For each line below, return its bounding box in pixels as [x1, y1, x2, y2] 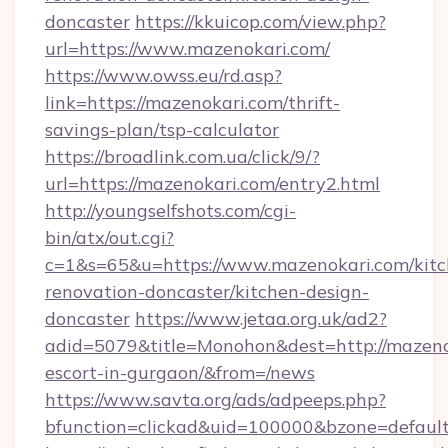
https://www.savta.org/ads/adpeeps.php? [45, 388, 386, 411]
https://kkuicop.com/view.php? [135, 10, 386, 33]
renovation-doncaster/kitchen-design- [45, 280, 369, 303]
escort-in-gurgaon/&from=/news [45, 361, 315, 384]
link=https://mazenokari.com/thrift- [45, 91, 340, 114]
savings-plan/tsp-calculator [45, 118, 279, 141]
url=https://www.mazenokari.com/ [45, 37, 330, 60]
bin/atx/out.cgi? [45, 226, 174, 249]
